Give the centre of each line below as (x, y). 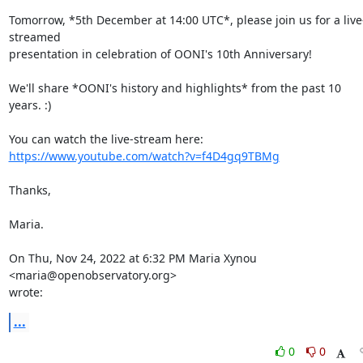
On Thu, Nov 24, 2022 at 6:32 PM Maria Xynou (132, 258)
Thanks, (30, 190)
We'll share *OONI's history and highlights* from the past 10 (175, 88)
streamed (34, 37)
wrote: (26, 292)
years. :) (30, 105)
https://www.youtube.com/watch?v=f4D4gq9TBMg (144, 156)
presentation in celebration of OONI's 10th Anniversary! (160, 54)
